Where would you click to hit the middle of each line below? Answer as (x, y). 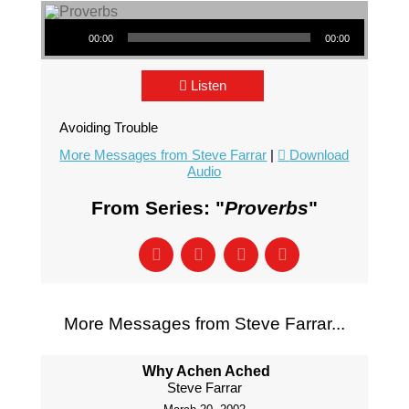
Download (320, 155)
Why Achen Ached (207, 371)
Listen (208, 85)
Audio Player (70, 18)
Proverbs (266, 208)
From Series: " (157, 208)
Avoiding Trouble (108, 127)
